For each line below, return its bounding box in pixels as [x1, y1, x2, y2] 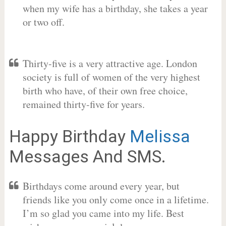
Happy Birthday [9, 126, 130, 146]
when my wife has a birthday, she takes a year [22, 2, 208, 15]
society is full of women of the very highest [22, 70, 200, 84]
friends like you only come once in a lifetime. [22, 193, 209, 206]
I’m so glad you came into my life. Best [22, 206, 184, 220]
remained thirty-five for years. [22, 97, 145, 111]
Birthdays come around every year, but [22, 179, 180, 193]
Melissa [129, 126, 190, 146]
